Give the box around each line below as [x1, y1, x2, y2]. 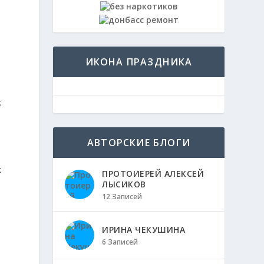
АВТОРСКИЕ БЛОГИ [87, 136, 191, 149]
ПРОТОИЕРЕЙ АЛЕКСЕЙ [102, 168, 204, 179]
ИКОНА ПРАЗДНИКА [85, 55, 193, 68]
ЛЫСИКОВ [102, 179, 146, 190]
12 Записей [102, 192, 143, 202]
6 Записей [102, 237, 138, 247]
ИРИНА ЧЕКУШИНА [102, 224, 186, 235]
